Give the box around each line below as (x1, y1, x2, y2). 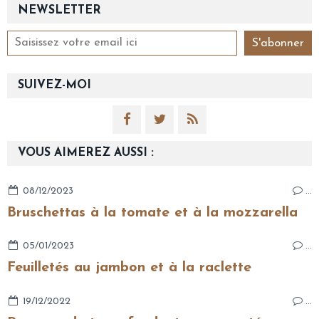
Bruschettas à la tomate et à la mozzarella (7, 205, 298, 220)
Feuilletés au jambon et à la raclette (7, 261, 251, 276)
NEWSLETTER (18, 4, 101, 16)
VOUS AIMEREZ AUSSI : (18, 147, 154, 159)
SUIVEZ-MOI (18, 79, 91, 91)
